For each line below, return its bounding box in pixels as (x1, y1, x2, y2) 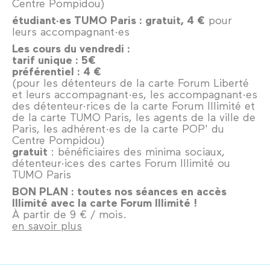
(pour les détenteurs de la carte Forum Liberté (12, 75, 249, 89)
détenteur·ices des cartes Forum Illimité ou (12, 155, 230, 169)
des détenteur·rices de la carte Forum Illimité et (12, 98, 255, 112)
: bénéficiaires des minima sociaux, (48, 144, 225, 158)
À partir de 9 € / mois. (12, 207, 127, 221)
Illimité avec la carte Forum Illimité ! (12, 195, 200, 209)
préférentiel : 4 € (12, 64, 101, 78)
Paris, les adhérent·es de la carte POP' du (12, 121, 224, 135)
